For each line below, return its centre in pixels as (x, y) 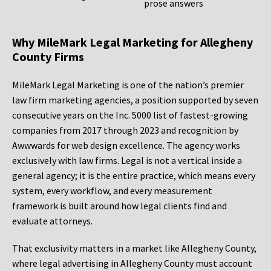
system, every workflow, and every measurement (112, 191)
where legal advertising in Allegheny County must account (132, 263)
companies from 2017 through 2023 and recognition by (125, 130)
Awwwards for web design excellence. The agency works (126, 145)
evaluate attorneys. (52, 221)
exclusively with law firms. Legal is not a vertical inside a (127, 161)
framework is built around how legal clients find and (119, 206)
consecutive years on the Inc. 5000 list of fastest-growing (130, 115)
